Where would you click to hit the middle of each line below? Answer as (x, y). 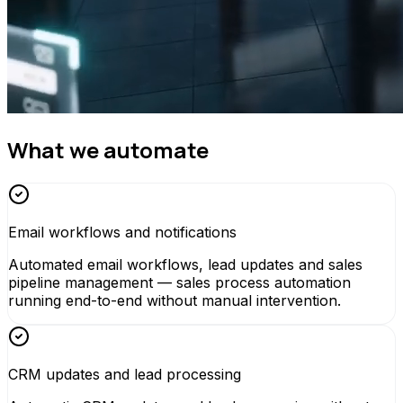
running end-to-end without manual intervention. (175, 300)
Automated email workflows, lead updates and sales (185, 264)
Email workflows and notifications (122, 232)
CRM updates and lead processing (125, 374)
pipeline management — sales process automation (179, 282)
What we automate (108, 149)
